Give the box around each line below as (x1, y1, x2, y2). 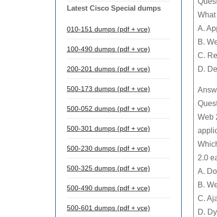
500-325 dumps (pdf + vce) (67, 164, 150, 172)
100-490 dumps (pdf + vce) (67, 45, 150, 53)
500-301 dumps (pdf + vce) (67, 124, 150, 132)
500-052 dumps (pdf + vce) (67, 105, 150, 112)
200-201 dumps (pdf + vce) (67, 65, 150, 73)
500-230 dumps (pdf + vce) (67, 144, 150, 152)
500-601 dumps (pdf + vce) (67, 204, 150, 212)
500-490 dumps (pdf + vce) (67, 184, 150, 192)
